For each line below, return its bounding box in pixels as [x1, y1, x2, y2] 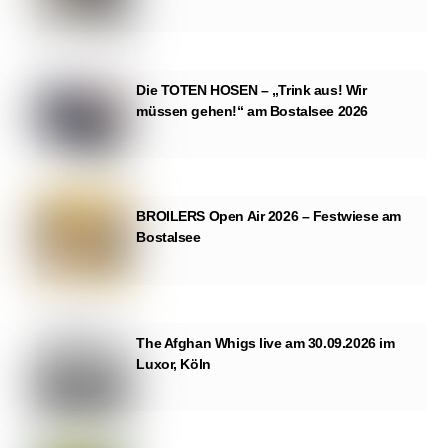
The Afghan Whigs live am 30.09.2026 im [136, 334, 395, 351]
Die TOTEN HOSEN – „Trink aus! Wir [136, 82, 367, 99]
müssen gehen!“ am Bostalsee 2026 [136, 103, 368, 120]
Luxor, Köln [136, 355, 211, 372]
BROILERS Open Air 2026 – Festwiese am [136, 208, 401, 225]
